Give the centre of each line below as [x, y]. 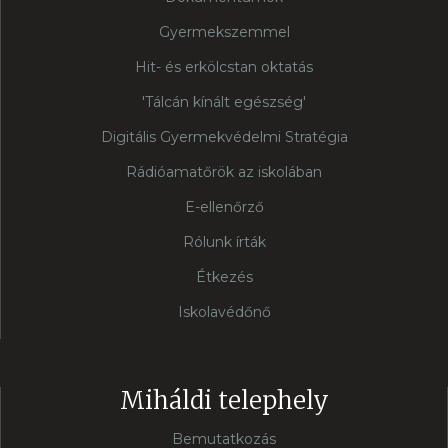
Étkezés [224, 277]
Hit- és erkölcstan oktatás [224, 67]
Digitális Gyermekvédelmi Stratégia [224, 137]
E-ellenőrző [224, 207]
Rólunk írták [224, 242]
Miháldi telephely [224, 401]
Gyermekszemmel [224, 32]
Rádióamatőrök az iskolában [224, 172]
